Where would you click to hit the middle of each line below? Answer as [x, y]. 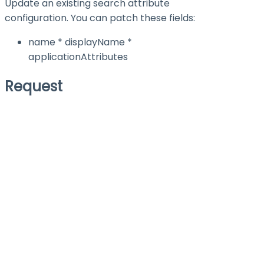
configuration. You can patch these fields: [100, 18]
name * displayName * [80, 42]
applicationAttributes [78, 57]
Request [34, 86]
